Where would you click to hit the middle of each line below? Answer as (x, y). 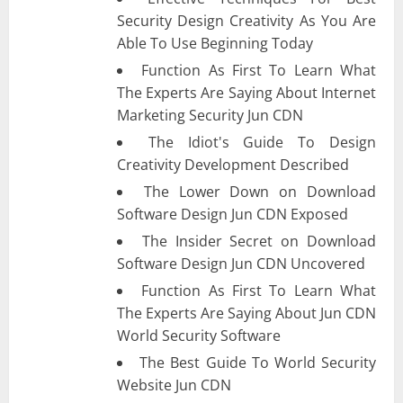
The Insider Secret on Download (259, 241)
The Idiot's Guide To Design (262, 142)
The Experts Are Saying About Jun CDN (246, 313)
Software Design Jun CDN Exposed (233, 214)
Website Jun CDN (174, 385)
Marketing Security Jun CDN (210, 115)
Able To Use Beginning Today (215, 43)
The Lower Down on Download (260, 191)
